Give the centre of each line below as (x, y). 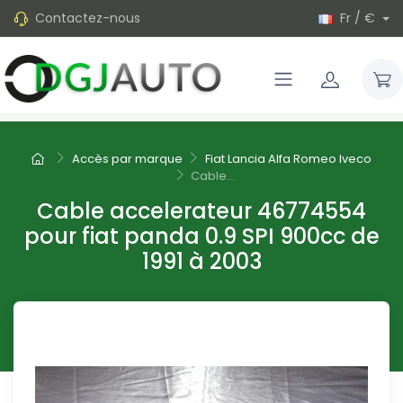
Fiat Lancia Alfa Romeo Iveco (289, 159)
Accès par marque (127, 159)
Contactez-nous (88, 18)
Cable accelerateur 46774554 (201, 211)
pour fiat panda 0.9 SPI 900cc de (201, 237)
